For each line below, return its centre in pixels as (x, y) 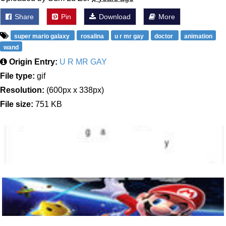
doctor (165, 36)
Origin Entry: (33, 62)
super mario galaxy (43, 36)
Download (114, 17)
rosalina (93, 36)
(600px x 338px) (74, 90)
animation (198, 36)
